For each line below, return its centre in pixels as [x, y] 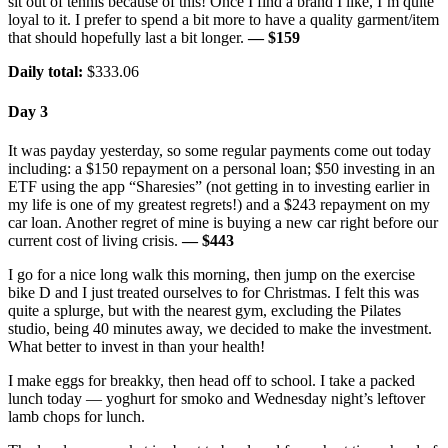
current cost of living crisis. [95, 241]
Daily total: [45, 72]
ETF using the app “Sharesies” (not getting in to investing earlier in [219, 187]
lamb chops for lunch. [76, 417]
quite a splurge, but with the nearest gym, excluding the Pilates [204, 311]
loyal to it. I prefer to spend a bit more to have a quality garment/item [223, 20]
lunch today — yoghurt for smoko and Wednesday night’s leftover [216, 399]
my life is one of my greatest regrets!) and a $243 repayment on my [219, 205]
